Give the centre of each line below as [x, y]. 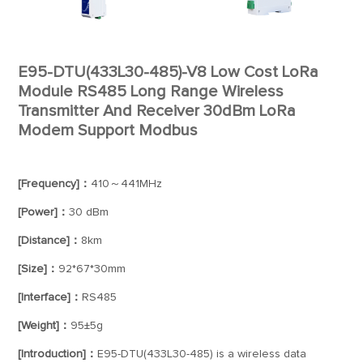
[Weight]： [45, 326]
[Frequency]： [55, 184]
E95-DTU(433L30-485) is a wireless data [202, 354]
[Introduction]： [58, 354]
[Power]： [44, 212]
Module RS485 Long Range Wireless [151, 92]
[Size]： [38, 269]
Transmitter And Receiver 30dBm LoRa [157, 111]
